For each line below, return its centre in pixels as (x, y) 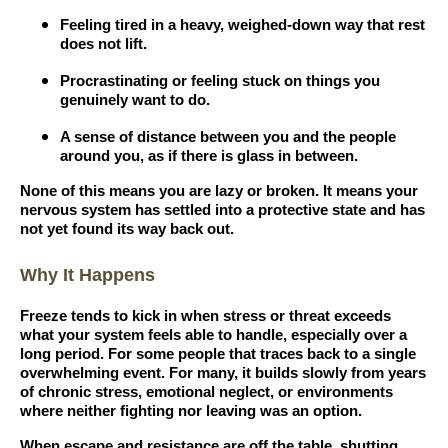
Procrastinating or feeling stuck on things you (220, 81)
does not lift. (103, 44)
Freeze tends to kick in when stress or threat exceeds (205, 315)
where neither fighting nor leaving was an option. (191, 410)
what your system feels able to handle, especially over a (213, 334)
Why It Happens (87, 274)
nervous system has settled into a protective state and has (222, 210)
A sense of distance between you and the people (228, 137)
